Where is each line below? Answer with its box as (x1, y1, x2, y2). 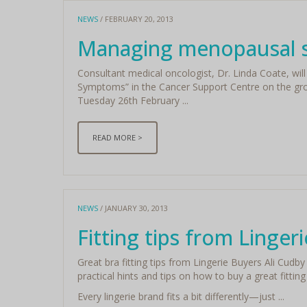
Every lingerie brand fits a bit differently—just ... (77, 289, 284, 303)
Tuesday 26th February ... (77, 93, 188, 107)
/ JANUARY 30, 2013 (97, 202, 168, 213)
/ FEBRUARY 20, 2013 (97, 13, 173, 24)
